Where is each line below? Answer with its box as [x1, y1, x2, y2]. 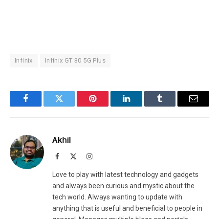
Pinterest [92, 101, 123, 110]
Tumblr [159, 101, 185, 110]
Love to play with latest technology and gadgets [52, 171, 198, 179]
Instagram [92, 153, 119, 160]
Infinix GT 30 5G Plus [44, 57, 106, 65]
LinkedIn [125, 101, 158, 110]
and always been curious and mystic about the [52, 182, 195, 190]
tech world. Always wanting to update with [52, 193, 182, 201]
